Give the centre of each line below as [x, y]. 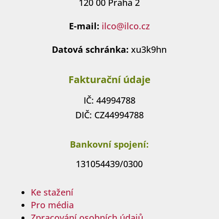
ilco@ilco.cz [126, 26]
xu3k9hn [148, 49]
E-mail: [84, 26]
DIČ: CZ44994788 [109, 115]
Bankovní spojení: [109, 144]
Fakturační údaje [109, 79]
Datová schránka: [90, 49]
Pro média [52, 205]
